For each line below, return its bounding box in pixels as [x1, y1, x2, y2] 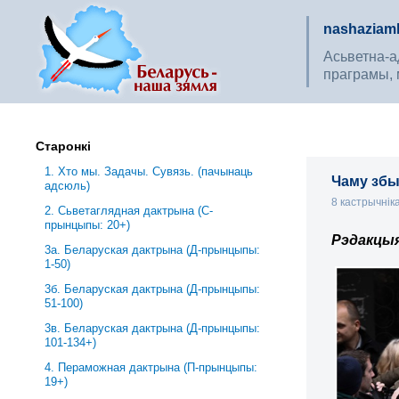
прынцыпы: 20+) [45, 218, 131, 232]
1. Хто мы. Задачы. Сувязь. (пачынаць [45, 165, 254, 178]
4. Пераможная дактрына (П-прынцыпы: [45, 361, 258, 374]
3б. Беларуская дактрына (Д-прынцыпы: [45, 282, 261, 296]
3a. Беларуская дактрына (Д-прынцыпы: [45, 243, 261, 256]
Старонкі [36, 139, 92, 153]
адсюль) [45, 179, 91, 192]
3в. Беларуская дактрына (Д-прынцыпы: [45, 322, 261, 335]
